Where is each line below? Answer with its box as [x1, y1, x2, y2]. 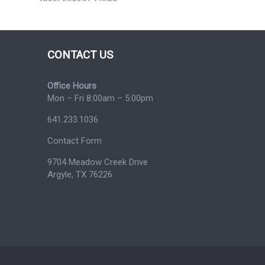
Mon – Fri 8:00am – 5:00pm [47, 92, 153, 104]
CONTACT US [47, 48, 113, 62]
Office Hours [47, 80, 96, 91]
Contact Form [47, 135, 102, 146]
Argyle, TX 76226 [47, 169, 112, 180]
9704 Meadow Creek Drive [47, 156, 148, 167]
